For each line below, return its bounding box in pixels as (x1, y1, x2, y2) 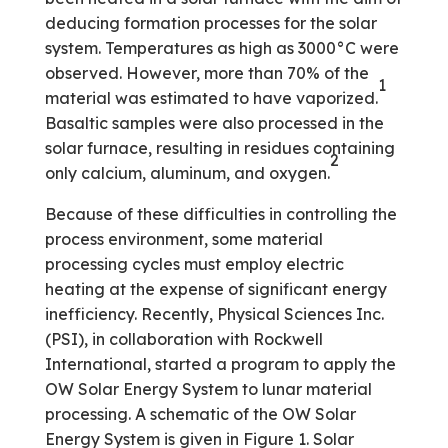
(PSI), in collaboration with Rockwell (44, 329, 323, 349)
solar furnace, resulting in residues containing (44, 138, 395, 158)
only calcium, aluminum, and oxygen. (44, 163, 330, 183)
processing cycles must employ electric (44, 254, 344, 274)
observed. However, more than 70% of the (44, 63, 369, 83)
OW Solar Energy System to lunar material (44, 379, 372, 399)
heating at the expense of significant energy (44, 279, 387, 299)
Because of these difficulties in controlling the (44, 204, 397, 224)
